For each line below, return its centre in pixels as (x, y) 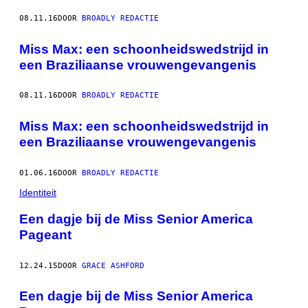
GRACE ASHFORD (113, 265)
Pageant (45, 234)
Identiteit (38, 192)
